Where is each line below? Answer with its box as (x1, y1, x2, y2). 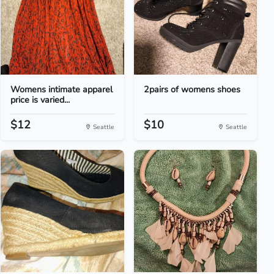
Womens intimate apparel (10, 83, 113, 95)
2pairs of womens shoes (143, 83, 240, 95)
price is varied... (10, 94, 70, 106)
